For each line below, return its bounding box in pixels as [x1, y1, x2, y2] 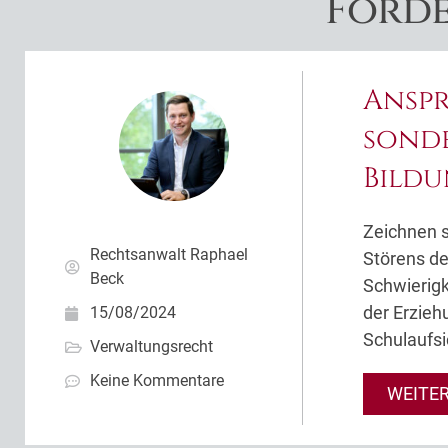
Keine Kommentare [90, 371, 224, 390]
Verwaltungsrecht [90, 337, 213, 356]
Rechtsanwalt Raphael [90, 245, 248, 264]
